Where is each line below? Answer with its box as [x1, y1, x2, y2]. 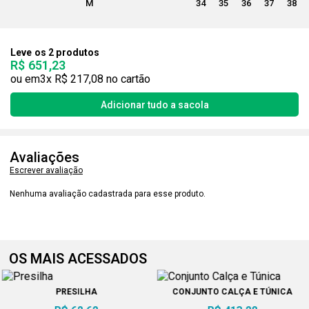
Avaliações [10, 149, 79, 166]
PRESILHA [56, 287, 98, 297]
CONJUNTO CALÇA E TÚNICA [172, 287, 292, 297]
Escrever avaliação [10, 166, 83, 176]
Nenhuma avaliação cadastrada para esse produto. [10, 189, 206, 199]
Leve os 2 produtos [10, 47, 100, 59]
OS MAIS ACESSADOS [9, 250, 148, 268]
